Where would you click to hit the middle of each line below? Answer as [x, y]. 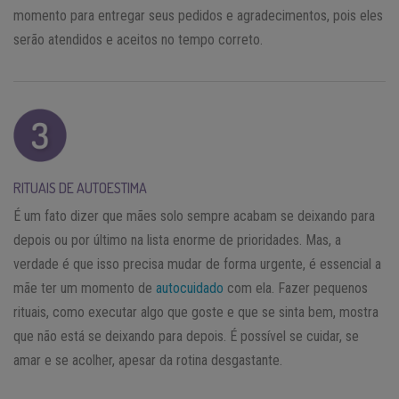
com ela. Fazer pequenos [296, 288]
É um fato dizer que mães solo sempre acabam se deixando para [194, 216]
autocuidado [190, 288]
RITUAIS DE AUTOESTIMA [80, 187]
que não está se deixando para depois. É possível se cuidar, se [186, 336]
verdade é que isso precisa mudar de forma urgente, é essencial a [197, 264]
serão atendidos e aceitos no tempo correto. [138, 39]
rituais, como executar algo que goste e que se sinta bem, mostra [196, 312]
